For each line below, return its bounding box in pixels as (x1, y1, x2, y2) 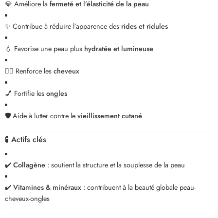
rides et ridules (121, 20, 168, 31)
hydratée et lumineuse (84, 43, 153, 54)
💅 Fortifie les (5, 88, 46, 98)
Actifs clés (11, 133, 46, 145)
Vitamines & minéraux (13, 182, 81, 192)
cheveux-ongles (5, 193, 50, 203)
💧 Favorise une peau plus (5, 43, 84, 54)
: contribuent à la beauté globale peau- (81, 182, 196, 192)
